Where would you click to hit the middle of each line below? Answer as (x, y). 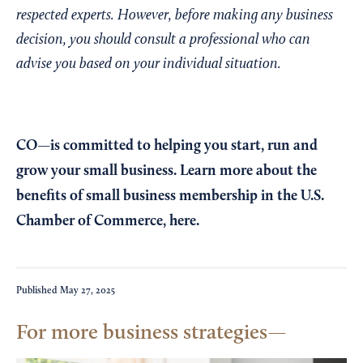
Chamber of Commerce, (93, 222)
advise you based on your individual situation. (149, 65)
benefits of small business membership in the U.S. (170, 196)
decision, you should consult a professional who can (163, 41)
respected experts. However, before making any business (175, 16)
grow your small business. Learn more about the (167, 171)
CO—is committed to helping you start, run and (167, 146)
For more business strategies (142, 333)
